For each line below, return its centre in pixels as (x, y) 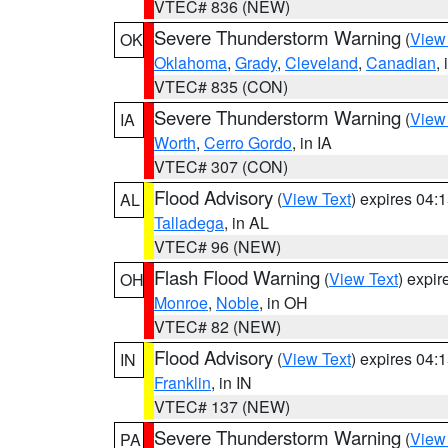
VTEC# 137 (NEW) (222, 406)
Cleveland (321, 62)
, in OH (283, 302)
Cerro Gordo (248, 142)
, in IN (231, 382)
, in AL (246, 222)
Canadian (401, 62)
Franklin (182, 382)
